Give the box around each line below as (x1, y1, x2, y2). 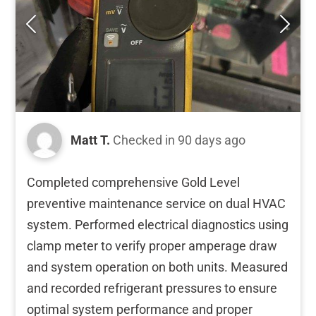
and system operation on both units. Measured (27, 259, 288, 274)
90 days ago (178, 132, 245, 147)
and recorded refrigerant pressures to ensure (27, 280, 277, 296)
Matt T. (71, 132, 110, 147)
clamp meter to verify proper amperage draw (27, 238, 277, 253)
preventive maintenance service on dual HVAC (27, 195, 286, 211)
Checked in (113, 132, 178, 147)
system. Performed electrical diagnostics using (27, 217, 288, 232)
